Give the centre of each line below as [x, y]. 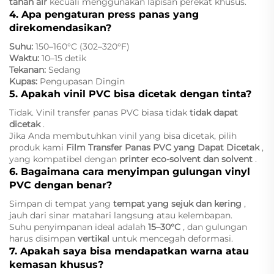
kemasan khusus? [56, 265]
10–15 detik [64, 58]
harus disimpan [43, 239]
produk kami [38, 148]
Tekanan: [29, 70]
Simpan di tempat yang [61, 204]
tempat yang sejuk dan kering [179, 204]
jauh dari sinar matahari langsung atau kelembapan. [121, 216]
